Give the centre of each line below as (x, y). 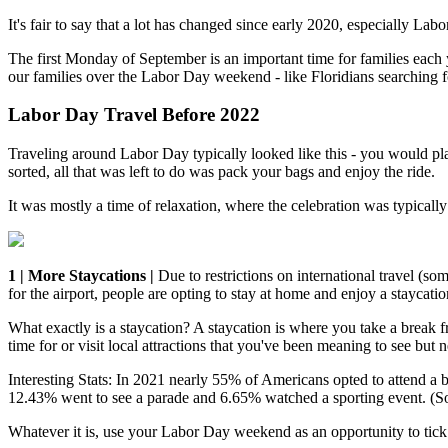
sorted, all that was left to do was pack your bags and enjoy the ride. (221, 172)
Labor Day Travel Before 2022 (134, 115)
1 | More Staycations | (83, 276)
